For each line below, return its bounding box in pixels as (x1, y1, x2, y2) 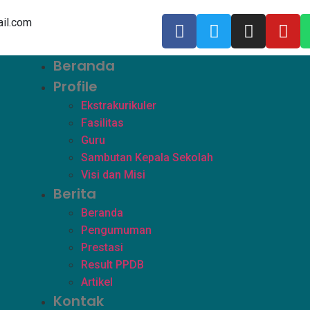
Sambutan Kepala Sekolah (81, 151, 214, 164)
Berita (53, 184, 97, 203)
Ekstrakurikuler (81, 99, 157, 112)
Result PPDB (81, 258, 145, 271)
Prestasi (81, 241, 124, 254)
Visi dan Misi (81, 168, 146, 181)
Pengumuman (81, 224, 152, 237)
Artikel (81, 275, 113, 289)
